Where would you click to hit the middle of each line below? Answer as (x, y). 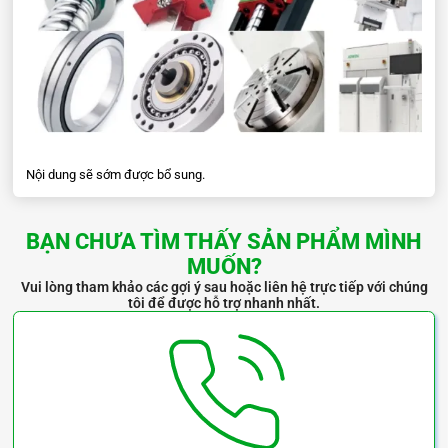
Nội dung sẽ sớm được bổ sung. (115, 175)
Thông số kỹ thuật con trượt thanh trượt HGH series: (177, 114)
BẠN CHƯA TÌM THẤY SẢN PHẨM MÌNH (224, 241)
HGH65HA (60, 76)
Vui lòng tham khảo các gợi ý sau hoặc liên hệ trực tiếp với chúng (224, 286)
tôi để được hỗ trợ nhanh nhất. (224, 302)
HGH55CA (60, 19)
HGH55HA (60, 38)
